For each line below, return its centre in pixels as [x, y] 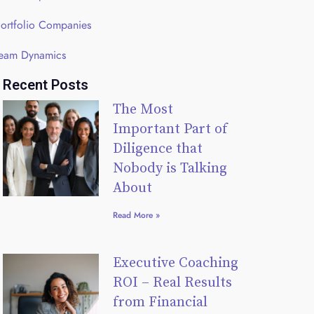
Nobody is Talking [170, 168]
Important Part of [170, 129]
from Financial [160, 302]
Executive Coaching [175, 263]
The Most [143, 109]
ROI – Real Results [172, 282]
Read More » [136, 215]
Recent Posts [46, 84]
